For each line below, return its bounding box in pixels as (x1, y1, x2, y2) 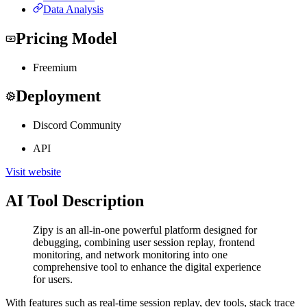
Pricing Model (16, 29, 117, 47)
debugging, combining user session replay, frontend (33, 236, 255, 249)
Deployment (16, 87, 101, 106)
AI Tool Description (5, 192, 144, 210)
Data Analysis (43, 3, 103, 15)
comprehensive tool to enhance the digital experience (33, 261, 261, 273)
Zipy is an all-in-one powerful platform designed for (33, 224, 257, 236)
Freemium (33, 61, 77, 73)
